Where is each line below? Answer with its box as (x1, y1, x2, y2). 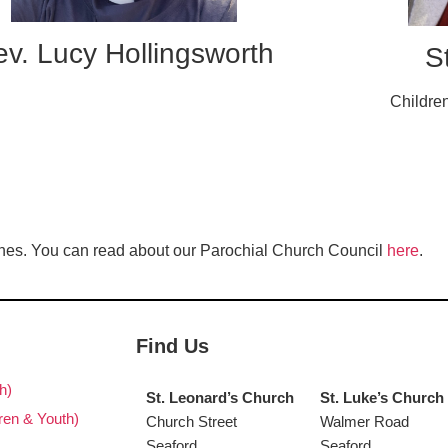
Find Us (135, 335, 209, 358)
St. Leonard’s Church (145, 389, 294, 407)
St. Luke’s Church (320, 389, 445, 407)
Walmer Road (320, 413, 410, 431)
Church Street (145, 413, 237, 431)
